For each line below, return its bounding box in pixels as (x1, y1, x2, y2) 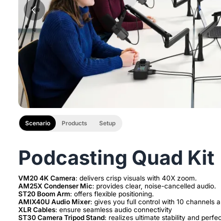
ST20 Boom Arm (18, 189, 70, 198)
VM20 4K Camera (18, 174, 75, 182)
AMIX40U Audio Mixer (18, 197, 90, 206)
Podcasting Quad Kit (18, 145, 215, 170)
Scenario (25, 119, 50, 127)
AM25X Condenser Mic (18, 182, 92, 190)
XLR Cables (18, 205, 55, 214)
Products (62, 119, 88, 127)
